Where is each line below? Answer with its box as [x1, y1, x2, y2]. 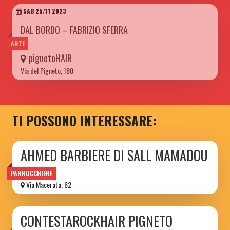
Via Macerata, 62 [25, 179, 71, 190]
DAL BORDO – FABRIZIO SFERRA [21, 23, 128, 36]
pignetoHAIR [29, 51, 72, 65]
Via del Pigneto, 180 [21, 65, 73, 76]
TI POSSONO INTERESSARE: [12, 110, 157, 130]
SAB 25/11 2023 [22, 6, 66, 15]
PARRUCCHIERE [11, 168, 52, 178]
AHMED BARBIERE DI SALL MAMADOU [21, 145, 207, 165]
